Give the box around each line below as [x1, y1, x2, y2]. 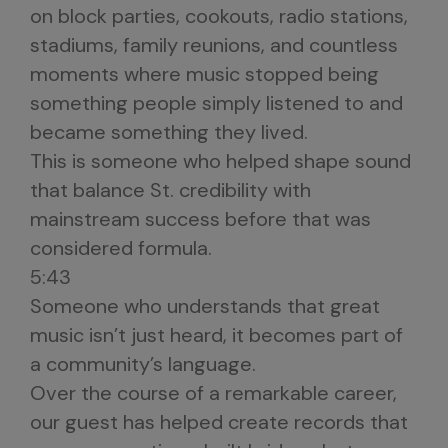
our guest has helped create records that [30, 409, 408, 435]
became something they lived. [30, 119, 308, 145]
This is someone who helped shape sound [30, 148, 411, 174]
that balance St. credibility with [30, 177, 311, 203]
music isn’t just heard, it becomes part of [30, 322, 403, 348]
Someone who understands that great [30, 293, 380, 319]
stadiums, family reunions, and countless [30, 32, 398, 58]
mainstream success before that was [30, 206, 371, 232]
